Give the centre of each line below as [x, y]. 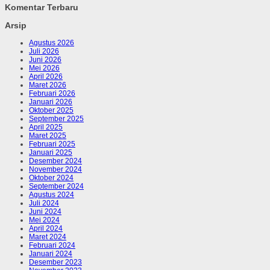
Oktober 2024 [51, 178]
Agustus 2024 [52, 195]
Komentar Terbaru [42, 8]
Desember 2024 [55, 161]
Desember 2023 [55, 262]
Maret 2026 [48, 85]
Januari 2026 [51, 102]
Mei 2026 [44, 68]
